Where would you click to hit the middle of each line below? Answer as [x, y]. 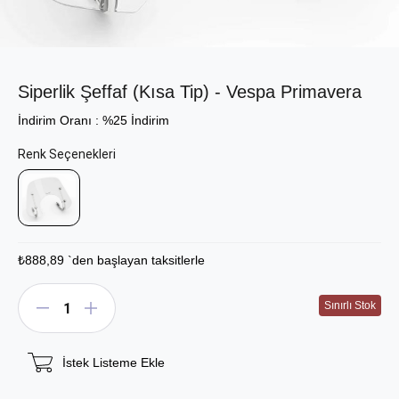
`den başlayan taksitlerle [136, 261]
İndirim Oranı [55, 120]
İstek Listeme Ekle [114, 363]
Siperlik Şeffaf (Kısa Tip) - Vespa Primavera [190, 91]
